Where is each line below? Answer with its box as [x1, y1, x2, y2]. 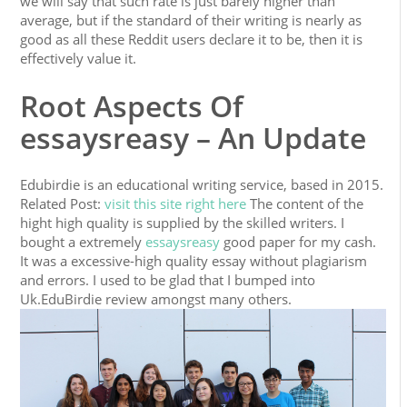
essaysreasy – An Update [20, 118, 367, 158]
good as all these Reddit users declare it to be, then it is [20, 30, 363, 49]
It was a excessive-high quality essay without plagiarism [20, 252, 368, 271]
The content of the [246, 194, 364, 213]
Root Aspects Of [20, 86, 244, 126]
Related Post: [20, 194, 105, 213]
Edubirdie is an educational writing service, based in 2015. [20, 175, 384, 194]
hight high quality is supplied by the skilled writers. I [20, 213, 345, 233]
